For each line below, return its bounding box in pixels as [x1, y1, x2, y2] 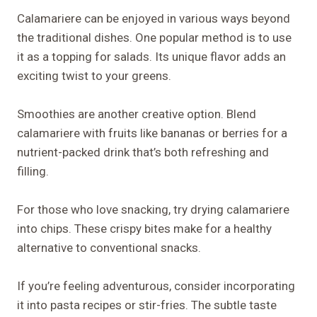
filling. [17, 163, 49, 178]
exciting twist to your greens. [17, 68, 171, 83]
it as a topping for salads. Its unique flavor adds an [17, 49, 286, 64]
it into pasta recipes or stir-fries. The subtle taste [17, 297, 277, 312]
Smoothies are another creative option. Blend [17, 106, 256, 121]
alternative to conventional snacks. [17, 240, 201, 255]
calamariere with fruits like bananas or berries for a [17, 125, 287, 140]
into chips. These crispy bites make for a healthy [17, 221, 272, 236]
